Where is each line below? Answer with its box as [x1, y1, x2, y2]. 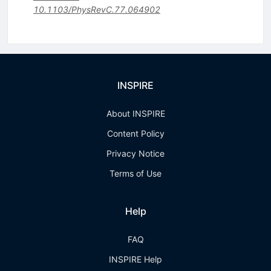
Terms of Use [109, 168, 162, 179]
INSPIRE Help [109, 254, 162, 265]
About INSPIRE [106, 108, 165, 119]
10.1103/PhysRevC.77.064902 [33, 4, 160, 15]
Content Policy [106, 128, 165, 139]
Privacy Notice [106, 148, 165, 159]
